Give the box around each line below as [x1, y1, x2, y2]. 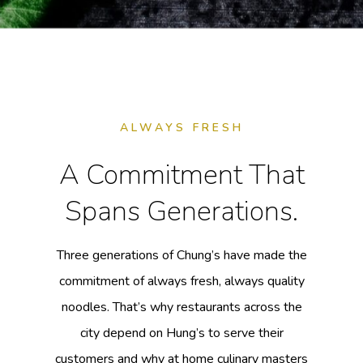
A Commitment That [58, 155, 305, 194]
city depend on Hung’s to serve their [79, 323, 284, 342]
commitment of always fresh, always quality [58, 271, 305, 290]
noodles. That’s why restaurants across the [61, 297, 302, 316]
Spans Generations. [65, 191, 298, 230]
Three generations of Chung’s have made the [56, 246, 307, 264]
